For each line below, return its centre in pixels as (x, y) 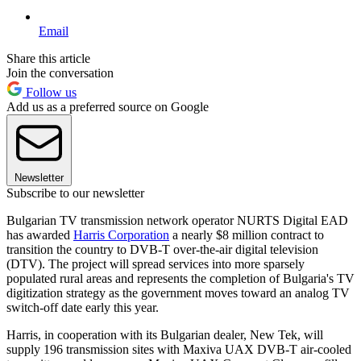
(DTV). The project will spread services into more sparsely (156, 263)
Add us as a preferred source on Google (108, 106)
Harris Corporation (121, 234)
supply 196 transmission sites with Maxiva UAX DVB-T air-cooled (179, 349)
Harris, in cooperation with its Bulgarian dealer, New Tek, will (165, 334)
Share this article (48, 58)
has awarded (40, 234)
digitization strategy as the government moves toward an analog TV (178, 293)
